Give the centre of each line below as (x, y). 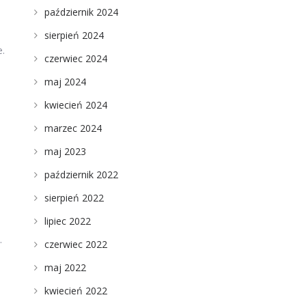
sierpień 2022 (74, 198)
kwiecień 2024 (75, 105)
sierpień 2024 (74, 35)
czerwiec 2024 (75, 58)
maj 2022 (65, 267)
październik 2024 (81, 12)
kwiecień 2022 (75, 291)
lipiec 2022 (67, 221)
